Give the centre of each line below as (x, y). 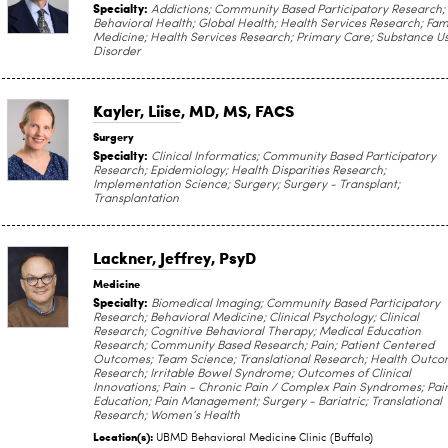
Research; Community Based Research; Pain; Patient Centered (263, 346)
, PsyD (233, 257)
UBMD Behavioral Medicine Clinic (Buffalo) (264, 438)
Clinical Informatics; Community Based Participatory (292, 157)
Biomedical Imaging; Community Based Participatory (294, 304)
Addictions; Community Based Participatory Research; (296, 10)
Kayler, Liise (137, 110)
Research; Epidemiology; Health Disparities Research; (239, 171)
